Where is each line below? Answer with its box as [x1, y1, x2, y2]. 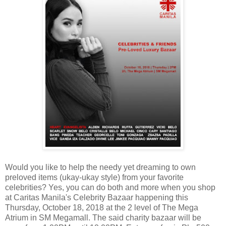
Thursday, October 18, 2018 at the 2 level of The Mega [5, 203, 198, 212]
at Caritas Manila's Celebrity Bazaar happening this [5, 193, 188, 202]
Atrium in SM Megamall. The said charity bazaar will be [5, 213, 201, 222]
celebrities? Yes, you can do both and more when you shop [5, 183, 215, 192]
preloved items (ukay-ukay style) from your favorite [5, 173, 184, 182]
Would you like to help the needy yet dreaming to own [5, 162, 196, 172]
